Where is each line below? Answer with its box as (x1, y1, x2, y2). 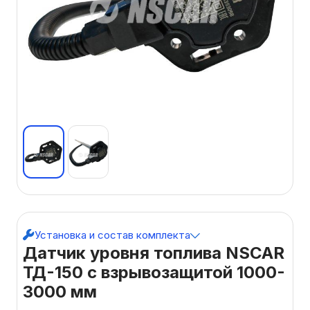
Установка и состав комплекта (35, 228, 190, 241)
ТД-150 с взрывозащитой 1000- (23, 262, 285, 282)
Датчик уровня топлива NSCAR (23, 242, 284, 263)
